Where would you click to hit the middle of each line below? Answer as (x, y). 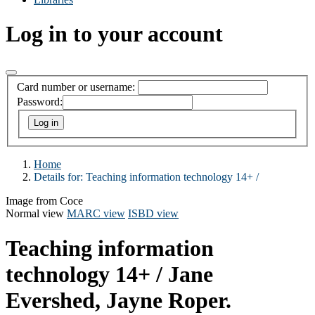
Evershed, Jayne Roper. (118, 300)
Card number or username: (76, 87)
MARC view (96, 214)
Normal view (35, 214)
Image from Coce (44, 201)
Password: (40, 102)
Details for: (60, 177)
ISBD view (153, 214)
